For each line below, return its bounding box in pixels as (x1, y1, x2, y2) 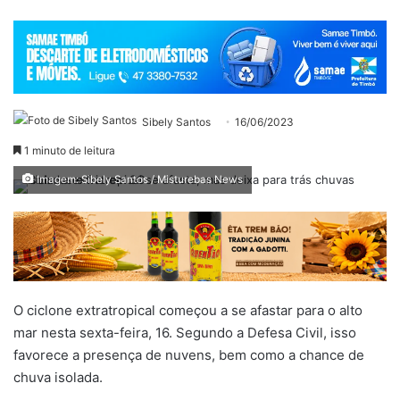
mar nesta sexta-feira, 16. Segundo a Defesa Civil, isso (13, 323, 356, 341)
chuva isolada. (13, 368, 103, 386)
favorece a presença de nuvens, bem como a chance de (13, 346, 364, 363)
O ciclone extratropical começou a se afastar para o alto (13, 301, 362, 319)
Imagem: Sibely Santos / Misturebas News (34, 172, 243, 186)
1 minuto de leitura (21, 143, 115, 157)
